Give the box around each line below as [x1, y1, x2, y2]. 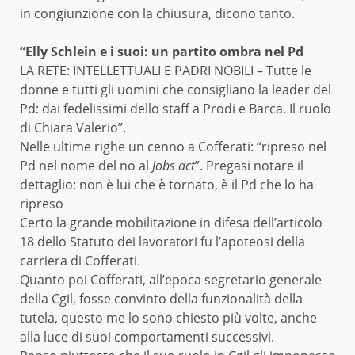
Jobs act [152, 156, 195, 174]
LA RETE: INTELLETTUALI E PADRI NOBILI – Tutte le [20, 61, 311, 79]
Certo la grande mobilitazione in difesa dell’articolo [20, 213, 323, 231]
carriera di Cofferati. [20, 251, 140, 269]
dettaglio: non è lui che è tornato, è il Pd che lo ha [20, 175, 314, 193]
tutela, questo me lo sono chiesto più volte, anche [20, 308, 317, 326]
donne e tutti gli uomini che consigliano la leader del [20, 80, 331, 98]
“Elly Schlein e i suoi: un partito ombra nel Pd [20, 42, 303, 60]
